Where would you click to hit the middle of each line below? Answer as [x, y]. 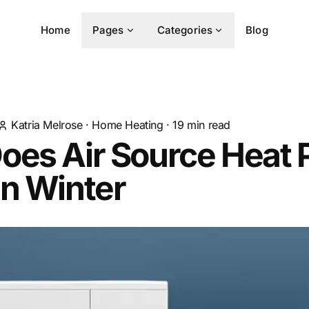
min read [207, 125]
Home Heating [128, 125]
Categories [185, 30]
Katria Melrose [47, 125]
